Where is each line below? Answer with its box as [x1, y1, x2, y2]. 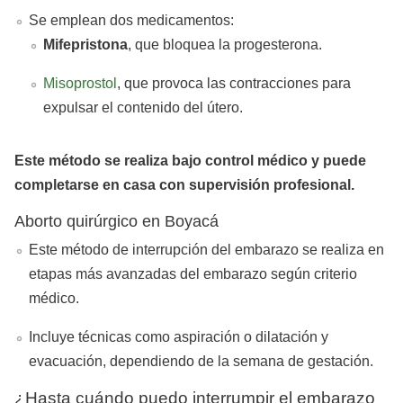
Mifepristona [43, 36, 128, 52]
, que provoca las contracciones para [117, 75, 351, 91]
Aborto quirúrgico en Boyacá [14, 211, 219, 230]
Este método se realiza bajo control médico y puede [14, 152, 366, 168]
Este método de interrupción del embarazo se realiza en [29, 241, 384, 257]
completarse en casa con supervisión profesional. [14, 176, 354, 193]
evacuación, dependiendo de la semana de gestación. [29, 353, 373, 369]
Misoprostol [43, 75, 117, 91]
